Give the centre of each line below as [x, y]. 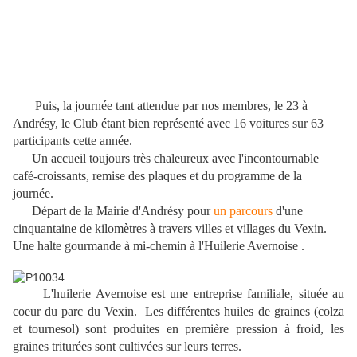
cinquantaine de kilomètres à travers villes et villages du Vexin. [170, 229]
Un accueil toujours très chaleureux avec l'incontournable [166, 159]
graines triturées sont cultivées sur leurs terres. [127, 347]
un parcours [243, 211]
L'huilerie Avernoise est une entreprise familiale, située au [178, 294]
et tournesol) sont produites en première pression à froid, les [178, 329]
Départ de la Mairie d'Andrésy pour [113, 211]
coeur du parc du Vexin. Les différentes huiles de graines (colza [178, 312]
